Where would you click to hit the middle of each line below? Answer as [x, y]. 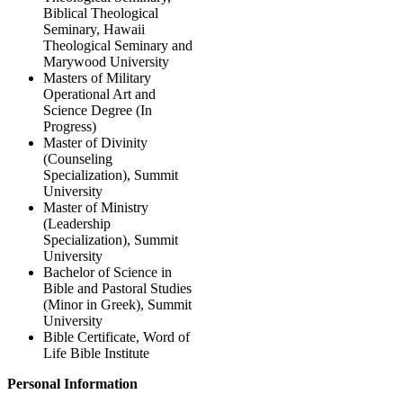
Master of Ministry [96, 207]
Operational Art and [99, 94]
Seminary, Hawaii [94, 29]
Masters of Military [97, 77]
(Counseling [78, 158]
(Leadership [77, 223]
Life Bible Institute [96, 353]
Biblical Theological [101, 13]
